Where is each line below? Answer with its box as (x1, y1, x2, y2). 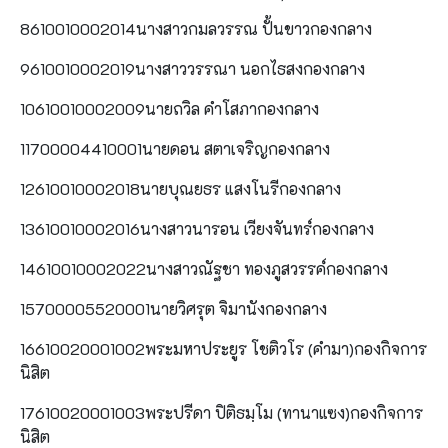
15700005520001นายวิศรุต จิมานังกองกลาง (20, 297, 327, 319)
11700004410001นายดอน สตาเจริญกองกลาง (20, 137, 330, 159)
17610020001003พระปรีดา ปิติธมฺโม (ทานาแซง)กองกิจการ (20, 401, 423, 423)
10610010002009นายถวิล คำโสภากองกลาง (20, 97, 319, 119)
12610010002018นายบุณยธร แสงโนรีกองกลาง (20, 177, 341, 199)
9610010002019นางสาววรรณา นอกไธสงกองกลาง (20, 57, 365, 79)
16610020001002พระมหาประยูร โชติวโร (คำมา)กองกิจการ (20, 337, 427, 359)
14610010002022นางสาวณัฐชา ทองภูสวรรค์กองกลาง (20, 257, 388, 279)
